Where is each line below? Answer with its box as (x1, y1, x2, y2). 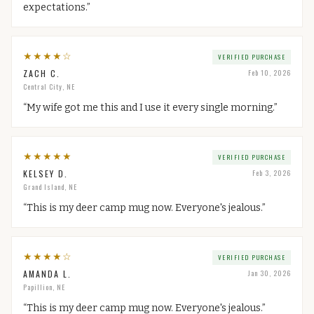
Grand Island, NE (23, 182, 77, 192)
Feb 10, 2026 (248, 67, 291, 78)
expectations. (23, 1, 87, 13)
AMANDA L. (23, 268, 71, 280)
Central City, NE (23, 81, 75, 92)
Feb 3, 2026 (252, 168, 291, 178)
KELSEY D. (23, 168, 68, 179)
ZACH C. (23, 67, 60, 79)
